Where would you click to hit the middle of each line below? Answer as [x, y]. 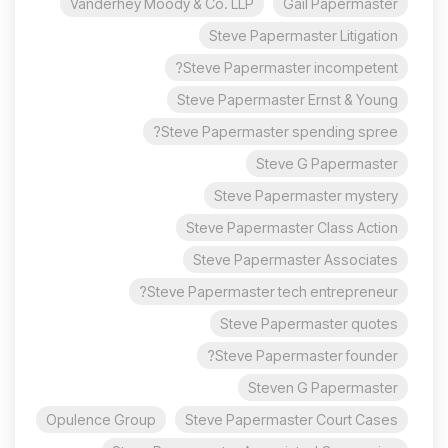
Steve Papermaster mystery [306, 195]
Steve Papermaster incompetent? [290, 67]
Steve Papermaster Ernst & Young [287, 99]
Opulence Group [101, 419]
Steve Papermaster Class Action [292, 227]
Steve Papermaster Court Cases [291, 419]
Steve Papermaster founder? [306, 355]
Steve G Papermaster [327, 163]
